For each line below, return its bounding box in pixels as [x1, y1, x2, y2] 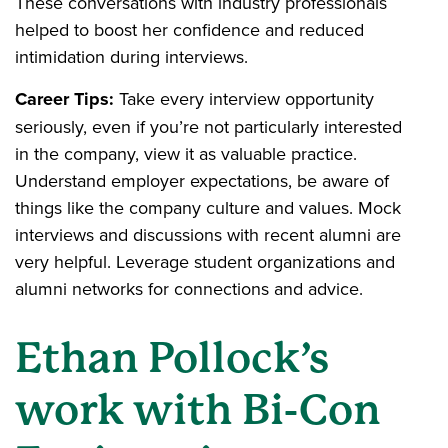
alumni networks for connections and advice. [15, 275, 363, 301]
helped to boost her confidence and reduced [15, 16, 364, 42]
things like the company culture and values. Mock [15, 194, 401, 220]
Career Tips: [15, 85, 119, 112]
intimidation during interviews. [15, 43, 248, 69]
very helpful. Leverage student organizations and [15, 248, 395, 274]
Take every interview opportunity [119, 85, 374, 111]
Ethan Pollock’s [15, 332, 329, 382]
